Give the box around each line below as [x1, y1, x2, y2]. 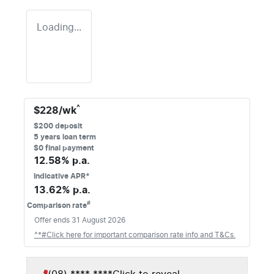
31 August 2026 [72, 216, 125, 224]
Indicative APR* [34, 172, 91, 180]
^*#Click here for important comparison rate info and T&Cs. [34, 231, 235, 239]
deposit [53, 122, 83, 130]
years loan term [39, 133, 96, 141]
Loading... [37, 22, 81, 32]
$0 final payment [34, 144, 94, 152]
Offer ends [34, 216, 72, 224]
